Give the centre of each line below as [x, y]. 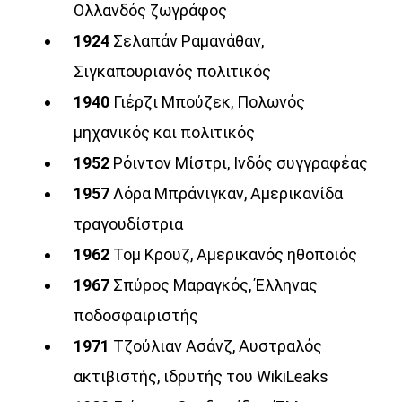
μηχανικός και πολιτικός [165, 132]
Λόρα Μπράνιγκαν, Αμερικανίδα [228, 193]
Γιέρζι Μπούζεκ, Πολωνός [210, 101]
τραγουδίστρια [129, 223]
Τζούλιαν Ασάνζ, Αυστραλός [218, 345]
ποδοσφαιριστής [136, 315]
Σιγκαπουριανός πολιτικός [173, 71]
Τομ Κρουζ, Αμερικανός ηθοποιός [236, 254]
